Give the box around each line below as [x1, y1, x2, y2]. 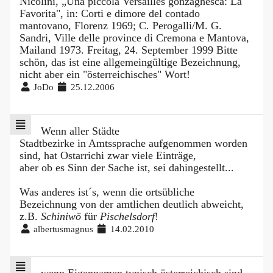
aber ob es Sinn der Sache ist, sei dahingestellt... [19, 161, 234, 174]
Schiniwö [41, 210, 81, 222]
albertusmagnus [31, 223, 96, 234]
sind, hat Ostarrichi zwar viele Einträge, [19, 149, 196, 161]
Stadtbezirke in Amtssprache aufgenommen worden [19, 136, 247, 149]
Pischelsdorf [100, 210, 155, 222]
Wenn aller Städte [40, 124, 119, 137]
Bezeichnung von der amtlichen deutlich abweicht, [19, 197, 244, 210]
